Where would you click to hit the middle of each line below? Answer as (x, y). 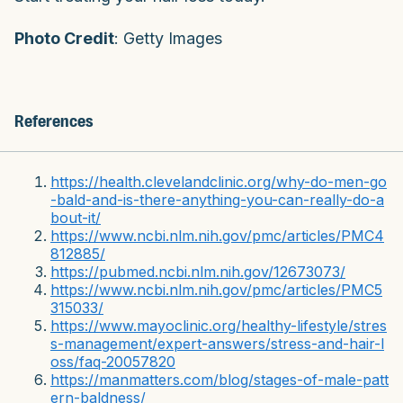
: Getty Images (168, 38)
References (54, 121)
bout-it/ (76, 217)
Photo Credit (64, 38)
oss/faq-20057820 (113, 361)
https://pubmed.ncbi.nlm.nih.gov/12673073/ (198, 271)
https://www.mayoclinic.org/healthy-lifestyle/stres (219, 325)
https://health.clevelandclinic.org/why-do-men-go (219, 181)
